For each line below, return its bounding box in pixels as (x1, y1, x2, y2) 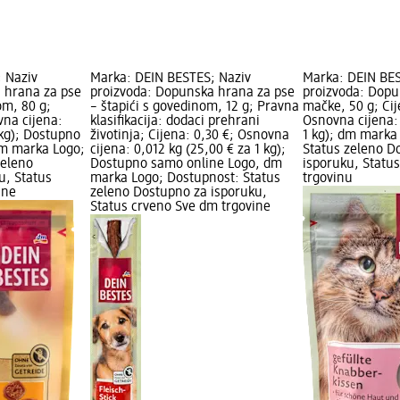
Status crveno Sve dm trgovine (89, 200, 271, 215)
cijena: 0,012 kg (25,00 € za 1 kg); (89, 143, 286, 158)
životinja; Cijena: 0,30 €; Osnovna (89, 129, 289, 144)
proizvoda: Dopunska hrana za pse (89, 86, 295, 101)
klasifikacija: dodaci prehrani (89, 114, 260, 129)
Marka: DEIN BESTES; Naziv (89, 71, 251, 87)
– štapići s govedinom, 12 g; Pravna (89, 100, 299, 115)
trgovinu (303, 171, 354, 187)
